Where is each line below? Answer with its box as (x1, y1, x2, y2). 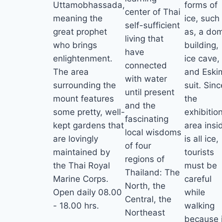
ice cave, (184, 54, 220, 64)
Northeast (125, 207, 165, 218)
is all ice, (184, 134, 219, 144)
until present (125, 87, 174, 97)
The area (53, 67, 89, 77)
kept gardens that (53, 120, 124, 131)
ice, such (184, 13, 220, 24)
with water (125, 73, 167, 84)
